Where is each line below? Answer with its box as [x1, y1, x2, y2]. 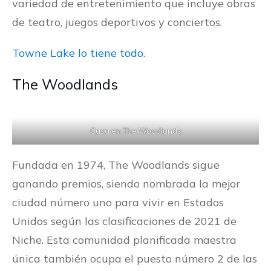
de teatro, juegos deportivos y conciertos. [12, 15, 222, 30]
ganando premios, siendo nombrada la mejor [12, 177, 240, 191]
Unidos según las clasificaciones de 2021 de [12, 214, 237, 229]
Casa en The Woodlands [90, 126, 181, 136]
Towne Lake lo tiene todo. [12, 46, 145, 60]
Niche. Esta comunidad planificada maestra [12, 233, 237, 247]
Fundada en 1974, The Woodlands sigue [12, 158, 220, 172]
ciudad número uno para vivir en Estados [12, 195, 224, 210]
